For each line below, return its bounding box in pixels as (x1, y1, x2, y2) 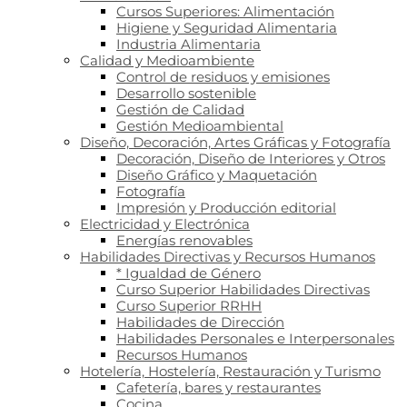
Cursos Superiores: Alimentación (116, 3, 334, 20)
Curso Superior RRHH (116, 297, 262, 314)
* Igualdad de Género (116, 264, 261, 282)
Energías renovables (116, 232, 253, 249)
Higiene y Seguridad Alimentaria (116, 19, 337, 36)
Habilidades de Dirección (116, 313, 284, 331)
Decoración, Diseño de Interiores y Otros (116, 150, 385, 167)
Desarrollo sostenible (116, 84, 256, 102)
